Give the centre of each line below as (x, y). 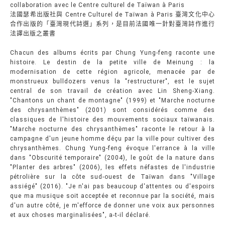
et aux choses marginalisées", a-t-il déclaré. (80, 215)
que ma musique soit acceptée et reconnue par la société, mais (113, 196)
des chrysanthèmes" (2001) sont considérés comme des (113, 110)
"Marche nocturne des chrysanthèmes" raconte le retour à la (113, 129)
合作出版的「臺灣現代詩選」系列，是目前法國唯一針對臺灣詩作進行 (113, 24)
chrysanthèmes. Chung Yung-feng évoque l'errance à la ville (113, 148)
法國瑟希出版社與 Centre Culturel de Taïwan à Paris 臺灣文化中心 (113, 15)
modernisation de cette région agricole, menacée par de (113, 72)
